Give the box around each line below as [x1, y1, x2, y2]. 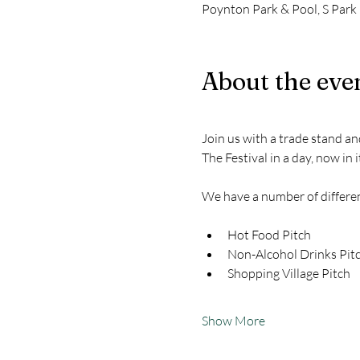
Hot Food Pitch [227, 227, 311, 243]
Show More [201, 313, 265, 329]
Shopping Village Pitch [227, 265, 350, 281]
